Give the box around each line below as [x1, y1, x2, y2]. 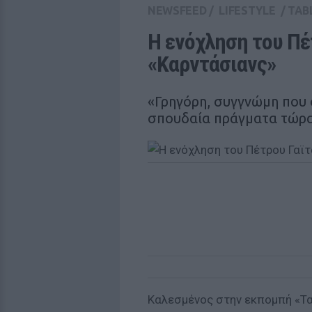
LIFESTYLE [219, 4, 276, 17]
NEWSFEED [148, 4, 207, 17]
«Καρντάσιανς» [148, 51, 276, 77]
